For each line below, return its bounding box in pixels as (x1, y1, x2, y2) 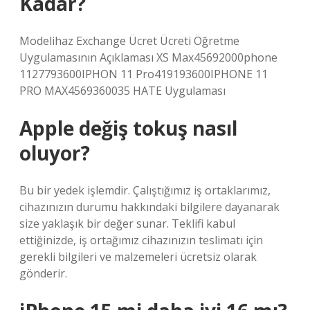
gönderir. (19, 266, 67, 281)
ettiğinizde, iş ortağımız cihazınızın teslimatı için (19, 232, 263, 248)
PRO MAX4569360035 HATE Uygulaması (19, 83, 226, 98)
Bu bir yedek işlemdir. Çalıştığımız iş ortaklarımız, (19, 183, 271, 198)
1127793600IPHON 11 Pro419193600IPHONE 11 (19, 66, 268, 82)
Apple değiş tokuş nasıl (19, 115, 237, 141)
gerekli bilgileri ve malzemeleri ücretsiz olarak (19, 249, 257, 264)
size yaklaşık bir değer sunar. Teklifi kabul (19, 216, 235, 231)
